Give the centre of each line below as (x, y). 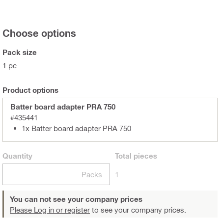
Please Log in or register (50, 209)
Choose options (39, 33)
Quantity (17, 155)
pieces (144, 155)
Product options (30, 90)
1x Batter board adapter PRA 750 (76, 128)
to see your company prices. (138, 209)
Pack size (20, 52)
